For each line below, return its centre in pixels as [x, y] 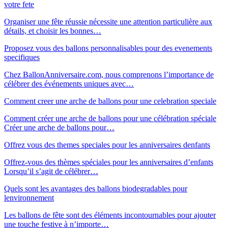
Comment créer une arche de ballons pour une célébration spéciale [110, 118]
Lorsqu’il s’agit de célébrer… [51, 171]
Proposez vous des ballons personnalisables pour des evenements [108, 48]
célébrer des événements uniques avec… [69, 83]
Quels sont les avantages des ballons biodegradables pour [96, 188]
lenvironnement [29, 197]
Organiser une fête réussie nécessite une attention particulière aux [108, 21]
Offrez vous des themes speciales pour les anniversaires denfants [107, 145]
